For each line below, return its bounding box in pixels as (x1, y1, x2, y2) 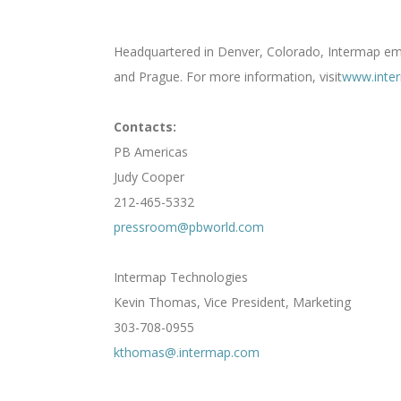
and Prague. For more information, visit (114, 68, 342, 85)
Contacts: (114, 118, 176, 135)
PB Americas (114, 143, 188, 160)
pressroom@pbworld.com (114, 218, 264, 235)
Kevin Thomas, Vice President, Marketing (114, 294, 351, 311)
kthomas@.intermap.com (114, 344, 260, 361)
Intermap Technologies (114, 269, 248, 286)
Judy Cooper (114, 168, 184, 185)
